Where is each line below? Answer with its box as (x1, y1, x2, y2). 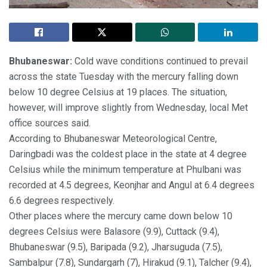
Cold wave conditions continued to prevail (72, 55, 248, 67)
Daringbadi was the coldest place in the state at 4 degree (9, 148, 247, 160)
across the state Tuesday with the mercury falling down (9, 71, 238, 83)
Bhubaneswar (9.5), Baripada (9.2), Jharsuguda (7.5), (9, 241, 222, 253)
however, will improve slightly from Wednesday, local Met (9, 102, 248, 114)
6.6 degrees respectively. (9, 195, 114, 207)
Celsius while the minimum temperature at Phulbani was (9, 164, 241, 176)
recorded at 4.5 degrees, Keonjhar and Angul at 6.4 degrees (9, 179, 254, 191)
